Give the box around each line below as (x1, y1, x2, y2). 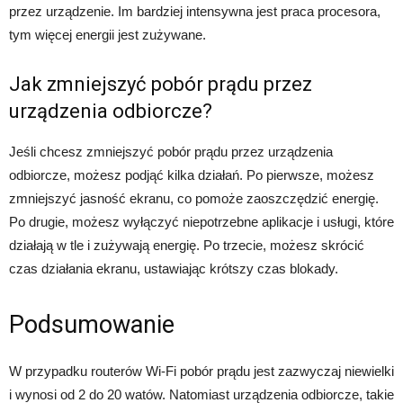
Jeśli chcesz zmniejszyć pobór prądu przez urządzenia (9, 144, 333, 160)
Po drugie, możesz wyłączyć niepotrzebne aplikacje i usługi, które (9, 214, 394, 230)
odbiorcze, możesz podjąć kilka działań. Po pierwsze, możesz (9, 167, 374, 184)
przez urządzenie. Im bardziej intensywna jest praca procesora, (9, 4, 381, 20)
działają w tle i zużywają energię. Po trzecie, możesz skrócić (9, 237, 364, 254)
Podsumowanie (9, 310, 175, 340)
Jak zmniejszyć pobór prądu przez (9, 73, 312, 96)
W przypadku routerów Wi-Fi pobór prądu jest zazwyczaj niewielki (9, 363, 394, 380)
